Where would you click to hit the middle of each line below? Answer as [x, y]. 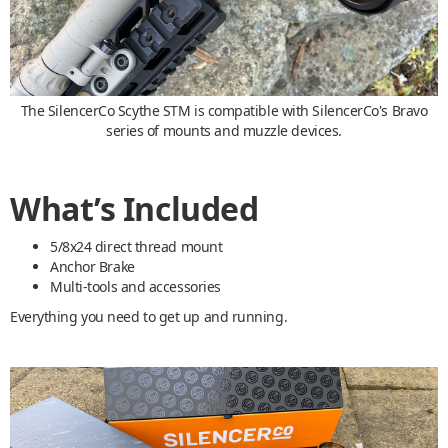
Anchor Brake [92, 266]
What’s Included [134, 208]
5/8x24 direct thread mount [136, 246]
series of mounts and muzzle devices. [224, 130]
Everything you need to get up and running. [149, 316]
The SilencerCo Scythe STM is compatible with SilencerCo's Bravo [224, 110]
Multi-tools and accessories [135, 286]
